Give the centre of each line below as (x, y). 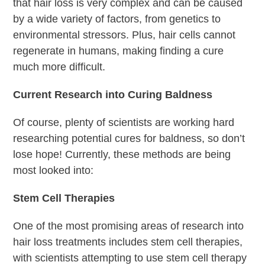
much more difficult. (59, 67)
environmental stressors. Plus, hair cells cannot (125, 35)
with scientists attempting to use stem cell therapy (130, 258)
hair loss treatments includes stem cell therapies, (128, 242)
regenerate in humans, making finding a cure (119, 51)
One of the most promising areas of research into (129, 226)
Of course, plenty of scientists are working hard (124, 122)
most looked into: (54, 170)
